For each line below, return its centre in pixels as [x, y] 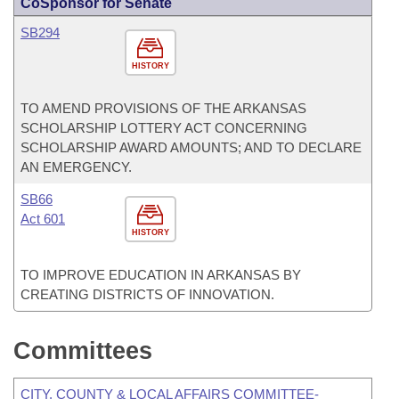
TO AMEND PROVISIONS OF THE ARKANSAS [163, 108]
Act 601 [43, 219]
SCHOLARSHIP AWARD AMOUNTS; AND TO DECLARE [191, 147]
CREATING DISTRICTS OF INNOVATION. [147, 294]
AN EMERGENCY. [76, 167]
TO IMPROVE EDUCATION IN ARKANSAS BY [161, 275]
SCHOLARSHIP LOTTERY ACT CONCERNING [164, 128]
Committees [83, 351]
